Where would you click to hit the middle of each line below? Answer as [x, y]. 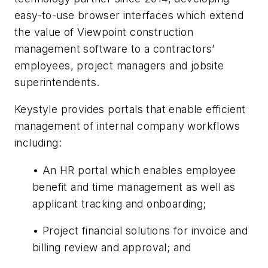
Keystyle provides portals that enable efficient [130, 109]
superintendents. [57, 82]
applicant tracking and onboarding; [121, 203]
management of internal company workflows [127, 126]
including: [38, 143]
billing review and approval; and [112, 248]
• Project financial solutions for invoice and [140, 231]
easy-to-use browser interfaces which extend [129, 15]
